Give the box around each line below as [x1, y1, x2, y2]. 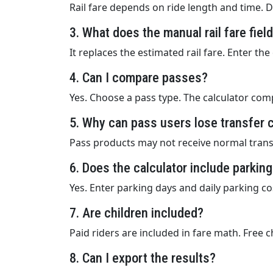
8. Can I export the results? [69, 250, 216, 266]
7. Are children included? [69, 205, 204, 221]
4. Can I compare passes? [69, 69, 208, 86]
